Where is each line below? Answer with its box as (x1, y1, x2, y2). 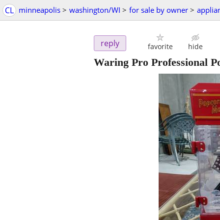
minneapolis (19, 5, 60, 15)
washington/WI (69, 5, 120, 15)
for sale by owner (129, 5, 188, 15)
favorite (147, 42, 173, 52)
